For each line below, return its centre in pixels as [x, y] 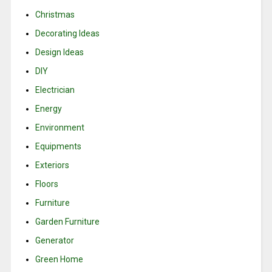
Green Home [59, 260]
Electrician [55, 90]
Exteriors [52, 165]
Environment [59, 128]
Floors [46, 184]
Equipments [58, 147]
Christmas [55, 15]
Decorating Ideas [67, 34]
